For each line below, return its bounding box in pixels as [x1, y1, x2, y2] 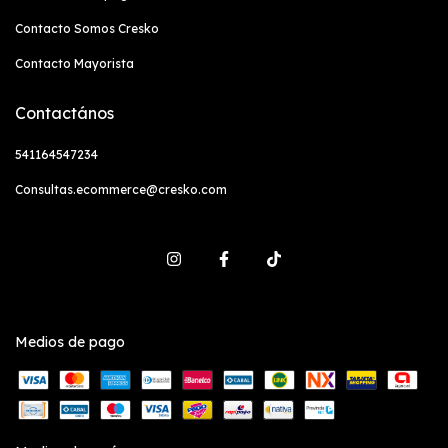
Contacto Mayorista [15, 55, 134, 71]
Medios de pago [15, 332, 125, 351]
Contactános [15, 102, 114, 123]
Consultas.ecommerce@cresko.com [15, 181, 227, 197]
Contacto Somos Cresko [15, 20, 159, 36]
